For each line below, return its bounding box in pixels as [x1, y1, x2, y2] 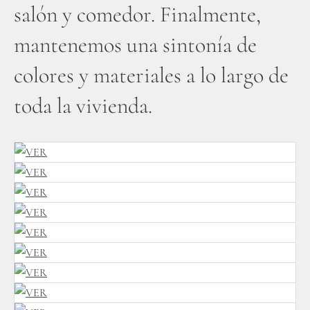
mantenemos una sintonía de [14, 31, 257, 58]
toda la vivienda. [14, 92, 152, 119]
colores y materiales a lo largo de [14, 62, 289, 89]
